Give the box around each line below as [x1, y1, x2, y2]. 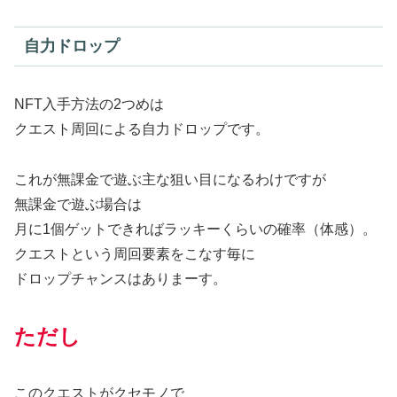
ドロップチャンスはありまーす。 [14, 271, 227, 287]
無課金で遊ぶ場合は [14, 197, 142, 213]
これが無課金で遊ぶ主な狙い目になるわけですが [14, 172, 326, 188]
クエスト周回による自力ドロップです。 [14, 121, 269, 137]
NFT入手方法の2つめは [14, 97, 164, 113]
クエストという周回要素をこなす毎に [14, 246, 255, 262]
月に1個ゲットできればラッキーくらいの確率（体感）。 [14, 222, 377, 237]
